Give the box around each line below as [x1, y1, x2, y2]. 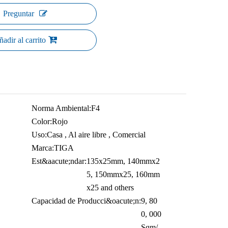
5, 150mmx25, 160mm [87, 170, 160, 179]
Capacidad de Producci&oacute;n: [32, 196, 141, 205]
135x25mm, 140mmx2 [87, 157, 160, 165]
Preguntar [3, 9, 34, 18]
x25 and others [87, 183, 134, 192]
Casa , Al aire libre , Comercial [47, 130, 146, 139]
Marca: [32, 144, 54, 152]
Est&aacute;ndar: [32, 157, 87, 165]
